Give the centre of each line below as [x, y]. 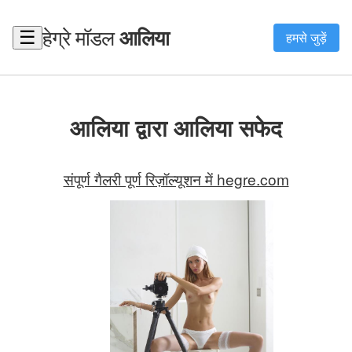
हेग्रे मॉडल [81, 37]
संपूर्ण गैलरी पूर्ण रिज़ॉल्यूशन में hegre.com [176, 178]
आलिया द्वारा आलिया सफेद [176, 127]
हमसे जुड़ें [306, 37]
